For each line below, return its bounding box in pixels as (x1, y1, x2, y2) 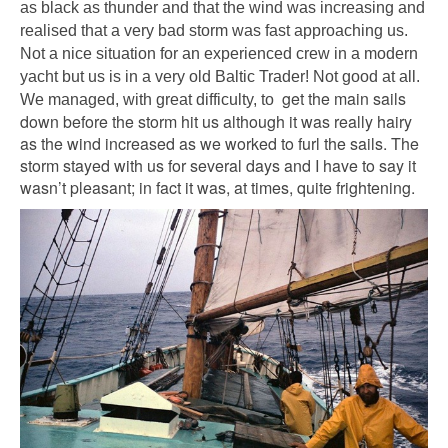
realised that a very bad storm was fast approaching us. (20, 22, 408, 40)
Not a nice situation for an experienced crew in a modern (20, 45, 418, 63)
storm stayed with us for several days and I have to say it (20, 154, 416, 178)
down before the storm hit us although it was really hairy (20, 110, 412, 134)
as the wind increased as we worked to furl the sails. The (20, 132, 419, 156)
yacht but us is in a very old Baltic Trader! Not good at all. (20, 68, 420, 86)
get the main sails (278, 87, 406, 111)
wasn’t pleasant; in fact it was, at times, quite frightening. (20, 176, 415, 200)
